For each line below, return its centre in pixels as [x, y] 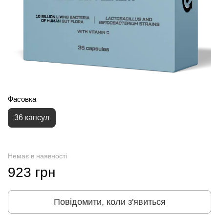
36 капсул [32, 118]
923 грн [32, 173]
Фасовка [22, 99]
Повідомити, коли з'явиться [109, 202]
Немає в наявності [37, 156]
